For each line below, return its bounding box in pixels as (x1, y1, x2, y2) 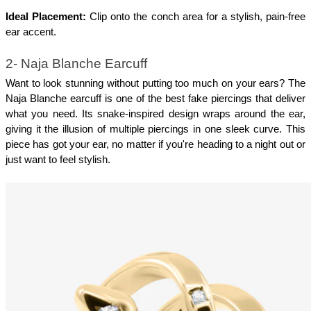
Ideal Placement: (6, 11, 87, 23)
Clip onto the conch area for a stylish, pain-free (86, 11, 306, 23)
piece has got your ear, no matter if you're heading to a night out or (6, 139, 305, 151)
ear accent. (6, 26, 56, 38)
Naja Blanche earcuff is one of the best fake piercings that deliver (6, 93, 305, 105)
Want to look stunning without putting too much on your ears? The (6, 78, 305, 90)
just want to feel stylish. (6, 154, 110, 166)
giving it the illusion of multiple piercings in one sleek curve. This (6, 124, 305, 135)
